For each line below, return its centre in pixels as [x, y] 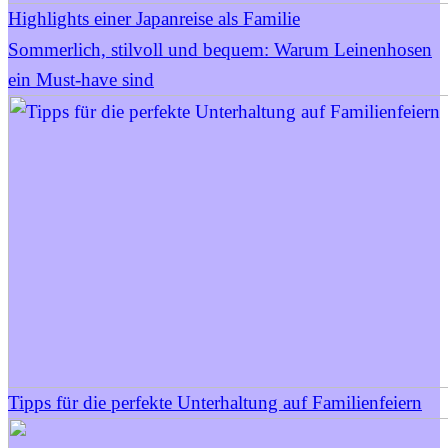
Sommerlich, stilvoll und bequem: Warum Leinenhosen [220, 50]
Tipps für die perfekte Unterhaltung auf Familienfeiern [215, 403]
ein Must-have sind [81, 80]
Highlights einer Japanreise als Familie [154, 19]
